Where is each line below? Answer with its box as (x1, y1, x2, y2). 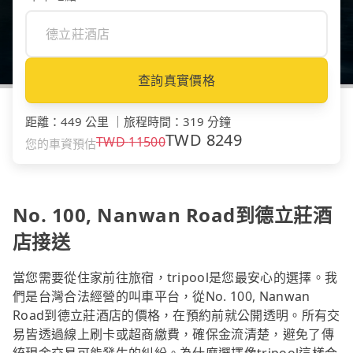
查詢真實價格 (138, 72, 215, 90)
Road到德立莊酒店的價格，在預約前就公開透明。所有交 (13, 307, 340, 325)
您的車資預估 (25, 136, 96, 152)
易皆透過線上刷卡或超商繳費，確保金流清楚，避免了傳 (13, 325, 335, 344)
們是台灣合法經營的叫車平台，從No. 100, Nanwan (13, 288, 310, 306)
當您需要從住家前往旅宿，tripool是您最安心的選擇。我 (13, 269, 338, 287)
